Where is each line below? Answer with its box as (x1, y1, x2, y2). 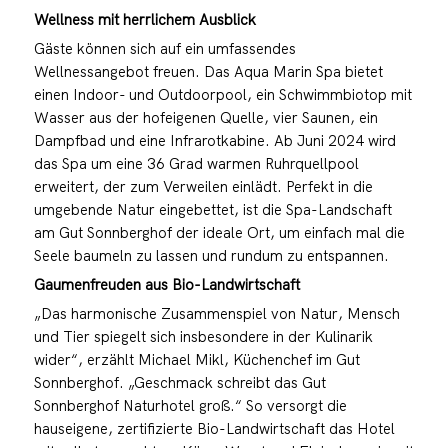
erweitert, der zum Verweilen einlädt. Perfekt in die (33, 177, 373, 197)
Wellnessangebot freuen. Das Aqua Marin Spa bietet (33, 62, 383, 82)
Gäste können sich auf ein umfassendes (33, 39, 296, 59)
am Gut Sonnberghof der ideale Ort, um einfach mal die (33, 223, 405, 243)
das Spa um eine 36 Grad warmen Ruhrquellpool (33, 154, 359, 174)
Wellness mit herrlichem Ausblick (33, 10, 256, 30)
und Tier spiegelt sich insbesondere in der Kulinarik (33, 327, 373, 347)
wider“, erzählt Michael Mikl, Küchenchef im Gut (33, 350, 360, 370)
